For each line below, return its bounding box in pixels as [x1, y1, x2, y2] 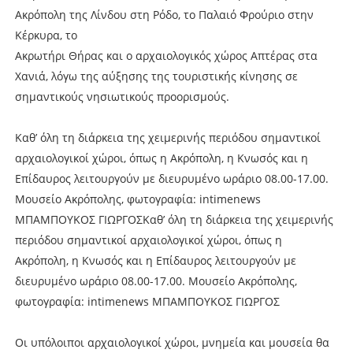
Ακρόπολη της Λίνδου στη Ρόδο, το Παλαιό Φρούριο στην [14, 6, 314, 22]
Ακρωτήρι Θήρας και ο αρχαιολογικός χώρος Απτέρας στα [14, 47, 318, 63]
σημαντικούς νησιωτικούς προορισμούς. [14, 88, 229, 104]
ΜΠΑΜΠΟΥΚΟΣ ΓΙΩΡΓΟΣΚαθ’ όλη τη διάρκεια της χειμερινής [14, 211, 333, 227]
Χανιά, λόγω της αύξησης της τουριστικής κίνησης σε [14, 68, 298, 84]
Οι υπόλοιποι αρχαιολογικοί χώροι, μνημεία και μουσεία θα [14, 334, 329, 350]
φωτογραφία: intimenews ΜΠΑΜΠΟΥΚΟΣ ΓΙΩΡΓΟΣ [14, 293, 280, 309]
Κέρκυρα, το [14, 27, 77, 43]
